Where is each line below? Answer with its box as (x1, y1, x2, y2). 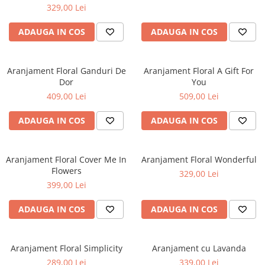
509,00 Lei (179, 91, 219, 102)
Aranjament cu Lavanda (151, 243, 246, 254)
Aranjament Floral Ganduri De (7, 65, 126, 76)
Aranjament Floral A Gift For (144, 65, 254, 76)
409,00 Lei (46, 91, 86, 102)
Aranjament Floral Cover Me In (6, 154, 127, 165)
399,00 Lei (46, 179, 86, 190)
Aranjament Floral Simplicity (10, 243, 122, 254)
